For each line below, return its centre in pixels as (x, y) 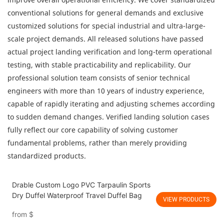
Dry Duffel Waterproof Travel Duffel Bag (135, 195)
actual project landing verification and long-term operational (110, 52)
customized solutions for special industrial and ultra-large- (106, 26)
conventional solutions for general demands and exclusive (105, 13)
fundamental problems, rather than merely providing (97, 143)
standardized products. (47, 156)
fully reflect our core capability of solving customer (93, 130)
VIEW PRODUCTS (186, 200)
